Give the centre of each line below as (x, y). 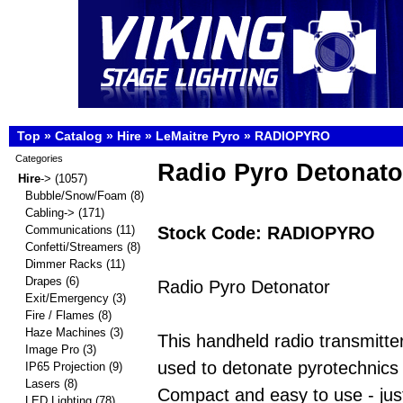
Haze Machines (66, 332)
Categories (39, 158)
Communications (69, 230)
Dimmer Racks (64, 264)
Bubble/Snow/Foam (76, 196)
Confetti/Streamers (74, 247)
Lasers (43, 384)
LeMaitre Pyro (198, 136)
